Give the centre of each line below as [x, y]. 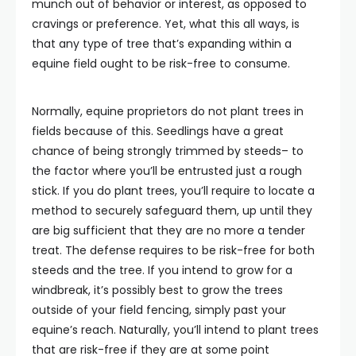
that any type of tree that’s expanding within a [162, 43]
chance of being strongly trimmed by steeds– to [168, 151]
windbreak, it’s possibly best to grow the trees [157, 290]
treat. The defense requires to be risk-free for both [173, 250]
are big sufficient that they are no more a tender [168, 230]
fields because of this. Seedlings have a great [158, 131]
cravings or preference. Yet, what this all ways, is [166, 23]
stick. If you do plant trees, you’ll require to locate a [173, 190]
